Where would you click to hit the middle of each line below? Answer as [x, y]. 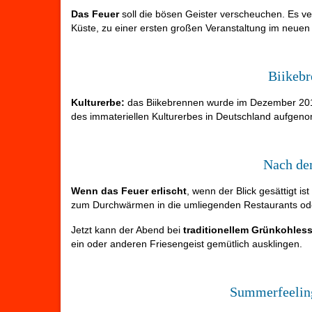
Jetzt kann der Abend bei [127, 230]
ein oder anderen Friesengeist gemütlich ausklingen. [187, 244]
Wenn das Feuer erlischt [129, 191]
